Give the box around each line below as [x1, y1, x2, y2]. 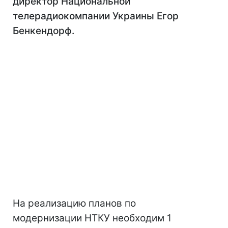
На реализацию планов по [13, 197, 136, 209]
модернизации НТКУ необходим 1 [13, 212, 172, 224]
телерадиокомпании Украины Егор [13, 10, 179, 22]
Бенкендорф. [13, 25, 79, 37]
